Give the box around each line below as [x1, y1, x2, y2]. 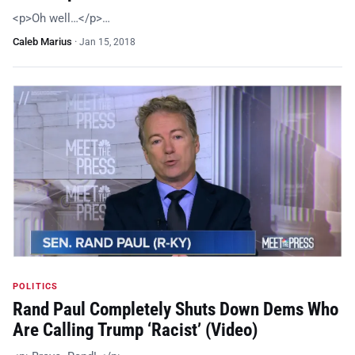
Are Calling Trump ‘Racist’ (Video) [13, 319, 258, 342]
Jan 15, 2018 [79, 36, 136, 48]
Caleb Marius [13, 35, 72, 48]
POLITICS [13, 281, 59, 292]
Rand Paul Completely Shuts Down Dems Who [13, 299, 338, 321]
